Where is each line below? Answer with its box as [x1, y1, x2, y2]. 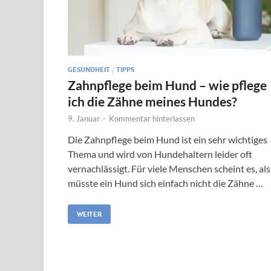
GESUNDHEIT [68, 65, 110, 74]
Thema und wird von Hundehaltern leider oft [68, 148, 252, 160]
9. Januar [68, 113, 100, 123]
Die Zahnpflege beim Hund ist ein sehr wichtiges [68, 133, 267, 145]
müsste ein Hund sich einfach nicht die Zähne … [68, 177, 263, 189]
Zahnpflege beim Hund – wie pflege [68, 77, 267, 93]
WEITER [77, 209, 102, 218]
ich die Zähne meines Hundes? [68, 93, 237, 109]
